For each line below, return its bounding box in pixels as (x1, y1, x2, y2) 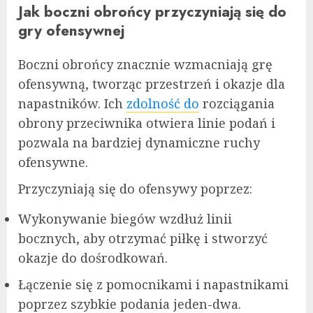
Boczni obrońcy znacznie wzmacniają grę (18, 56, 272, 73)
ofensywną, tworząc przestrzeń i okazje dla (18, 75, 285, 93)
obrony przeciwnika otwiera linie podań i (18, 115, 275, 132)
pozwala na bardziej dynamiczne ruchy (18, 134, 260, 152)
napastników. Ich (18, 95, 126, 112)
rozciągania (199, 95, 275, 112)
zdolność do (126, 95, 199, 112)
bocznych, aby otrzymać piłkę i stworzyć (18, 230, 268, 247)
